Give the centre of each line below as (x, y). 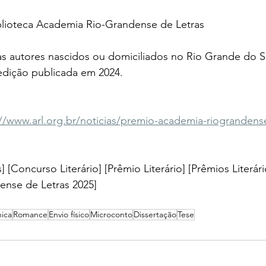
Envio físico (69, 214)
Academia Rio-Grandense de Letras (120, 24)
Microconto (111, 214)
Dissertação (155, 214)
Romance (30, 214)
